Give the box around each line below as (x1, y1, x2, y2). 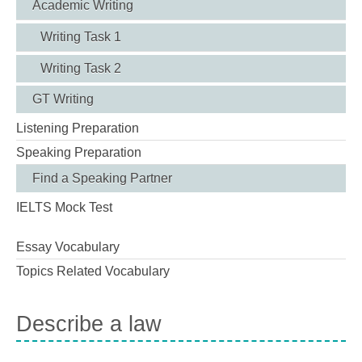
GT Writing (32, 91, 94, 106)
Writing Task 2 (40, 61, 121, 75)
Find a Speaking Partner (32, 170, 172, 185)
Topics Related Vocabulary (16, 263, 170, 278)
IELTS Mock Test (16, 200, 112, 214)
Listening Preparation (16, 120, 139, 135)
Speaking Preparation (16, 145, 141, 159)
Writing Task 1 (40, 29, 121, 44)
